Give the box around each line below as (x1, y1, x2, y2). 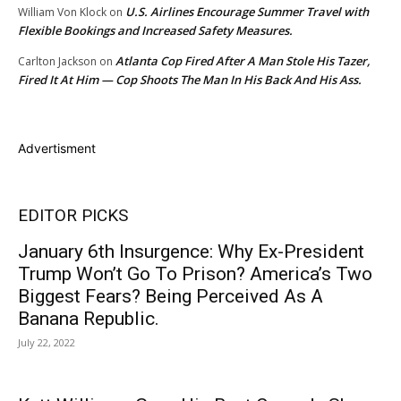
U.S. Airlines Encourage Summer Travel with (125, 4, 369, 21)
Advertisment (18, 141, 96, 157)
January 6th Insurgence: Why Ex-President (18, 241, 364, 263)
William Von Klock (18, 4, 107, 21)
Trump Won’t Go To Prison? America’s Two (18, 263, 372, 286)
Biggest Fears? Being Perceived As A (18, 286, 323, 308)
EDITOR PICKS (18, 205, 128, 226)
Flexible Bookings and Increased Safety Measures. (18, 22, 293, 39)
